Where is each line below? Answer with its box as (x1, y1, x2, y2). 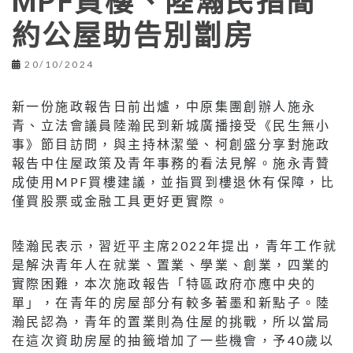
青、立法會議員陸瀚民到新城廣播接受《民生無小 (12, 117, 331, 132)
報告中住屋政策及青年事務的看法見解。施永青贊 (12, 154, 331, 170)
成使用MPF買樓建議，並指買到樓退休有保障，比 (12, 173, 336, 189)
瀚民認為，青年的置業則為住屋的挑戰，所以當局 (12, 313, 331, 329)
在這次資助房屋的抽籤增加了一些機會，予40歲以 (12, 332, 335, 347)
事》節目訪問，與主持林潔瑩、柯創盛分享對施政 (12, 136, 331, 151)
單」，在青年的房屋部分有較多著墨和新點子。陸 (12, 294, 331, 310)
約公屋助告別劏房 (12, 19, 255, 53)
